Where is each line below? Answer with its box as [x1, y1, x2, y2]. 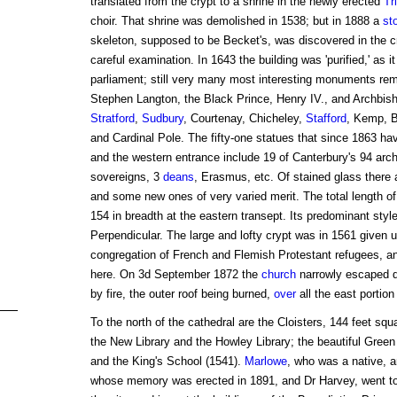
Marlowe [244, 354, 287, 369]
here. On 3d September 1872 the [90, 268, 261, 282]
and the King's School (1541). [90, 354, 245, 369]
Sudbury [141, 112, 183, 126]
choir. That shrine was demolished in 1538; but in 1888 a [90, 14, 383, 28]
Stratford [90, 112, 135, 126]
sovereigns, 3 [90, 170, 163, 184]
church [261, 268, 296, 282]
